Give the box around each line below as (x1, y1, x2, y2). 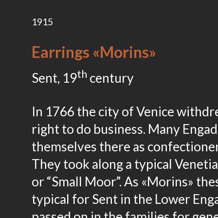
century (87, 70, 134, 86)
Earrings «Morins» (32, 43, 156, 61)
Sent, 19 (32, 70, 77, 86)
